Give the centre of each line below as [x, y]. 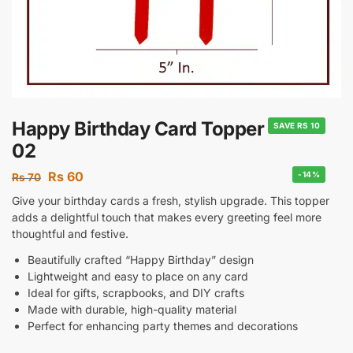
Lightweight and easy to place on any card [138, 276]
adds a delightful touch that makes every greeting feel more [167, 217]
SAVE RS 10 [297, 125]
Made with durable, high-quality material [132, 309]
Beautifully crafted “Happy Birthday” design [141, 259]
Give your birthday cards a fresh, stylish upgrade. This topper [171, 200]
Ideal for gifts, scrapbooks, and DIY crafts [136, 292]
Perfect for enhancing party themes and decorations [163, 325]
